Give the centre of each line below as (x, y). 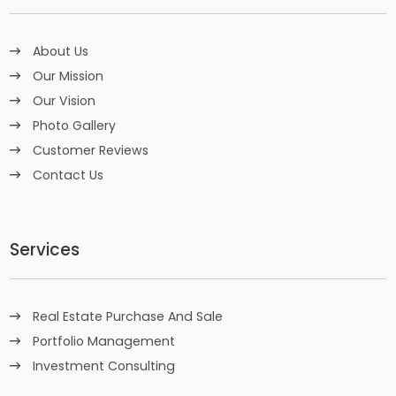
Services (45, 249)
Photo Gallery (75, 125)
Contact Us (69, 175)
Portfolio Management (104, 342)
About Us (61, 51)
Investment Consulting (104, 366)
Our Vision (65, 100)
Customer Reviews (91, 150)
